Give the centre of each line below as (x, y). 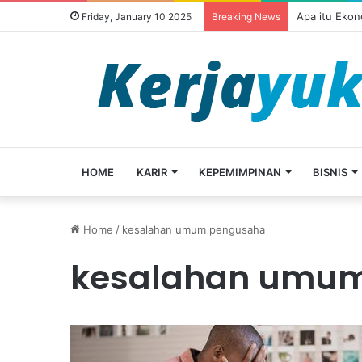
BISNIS (330, 172)
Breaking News (246, 17)
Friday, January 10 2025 (135, 17)
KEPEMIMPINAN (240, 172)
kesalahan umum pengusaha (194, 229)
